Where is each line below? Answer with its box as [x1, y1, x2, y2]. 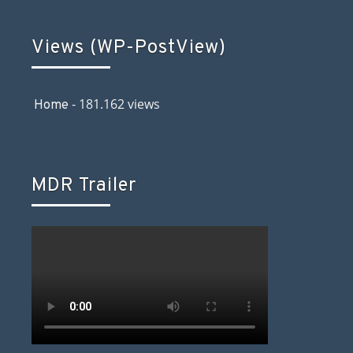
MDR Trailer [32, 174, 136, 199]
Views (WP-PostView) [32, 36, 226, 61]
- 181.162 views [69, 95, 160, 113]
